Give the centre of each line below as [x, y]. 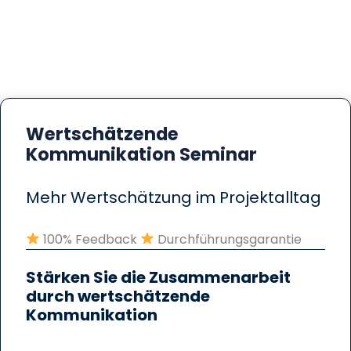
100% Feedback [90, 239]
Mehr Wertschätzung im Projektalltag [174, 197]
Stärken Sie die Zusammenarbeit [158, 277]
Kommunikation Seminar [141, 154]
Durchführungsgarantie [228, 239]
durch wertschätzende [118, 296]
